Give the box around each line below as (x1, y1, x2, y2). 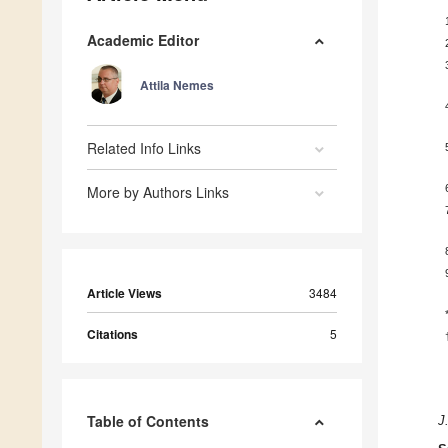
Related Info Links (87, 138, 201, 159)
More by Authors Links (87, 182, 229, 203)
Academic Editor (87, 30, 199, 51)
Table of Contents (87, 411, 209, 432)
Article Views (87, 284, 162, 303)
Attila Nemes (140, 76, 214, 95)
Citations (87, 325, 138, 344)
